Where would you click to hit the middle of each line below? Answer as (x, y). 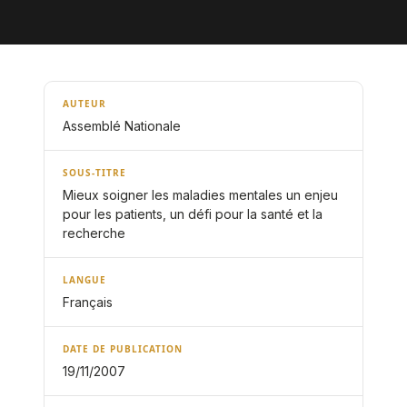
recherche (94, 233)
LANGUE (84, 280)
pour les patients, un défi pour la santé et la (193, 214)
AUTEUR (84, 104)
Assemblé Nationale (122, 126)
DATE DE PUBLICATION (123, 349)
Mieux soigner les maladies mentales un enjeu (200, 195)
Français (88, 302)
